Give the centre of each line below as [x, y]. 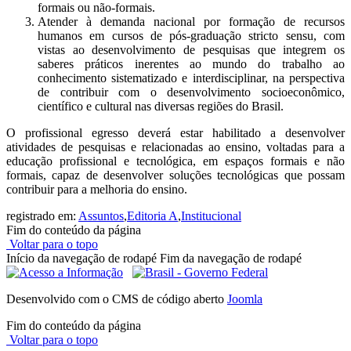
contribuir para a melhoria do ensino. [97, 190]
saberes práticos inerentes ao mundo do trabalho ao [191, 64]
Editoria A [152, 216]
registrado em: [42, 216]
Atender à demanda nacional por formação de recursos [191, 22]
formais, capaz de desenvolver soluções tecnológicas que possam [175, 175]
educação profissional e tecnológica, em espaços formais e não [175, 161]
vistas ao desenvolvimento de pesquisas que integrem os [191, 50]
